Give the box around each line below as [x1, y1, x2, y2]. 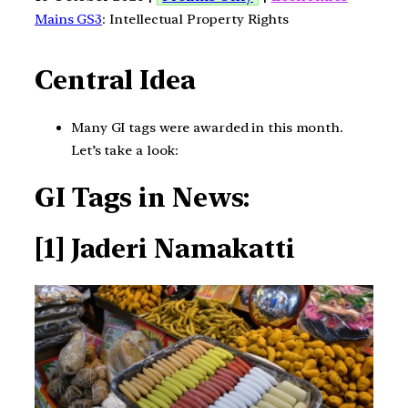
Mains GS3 [35, 10, 103, 27]
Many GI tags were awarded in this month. [71, 118, 343, 136]
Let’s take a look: [71, 141, 179, 158]
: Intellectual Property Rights [102, 10, 290, 27]
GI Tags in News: [35, 182, 250, 214]
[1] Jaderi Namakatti [35, 233, 295, 264]
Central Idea [35, 65, 196, 97]
